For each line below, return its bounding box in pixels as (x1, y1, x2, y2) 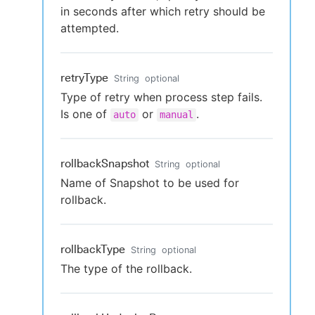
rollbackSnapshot (60, 157, 149, 170)
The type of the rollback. (60, 262, 192, 276)
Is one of (60, 107, 110, 121)
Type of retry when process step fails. (60, 90, 262, 104)
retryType (60, 71, 108, 84)
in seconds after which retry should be (60, 4, 265, 18)
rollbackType (60, 243, 125, 256)
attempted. (60, 21, 119, 35)
